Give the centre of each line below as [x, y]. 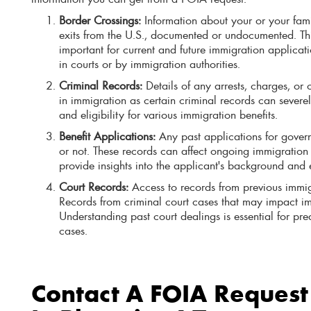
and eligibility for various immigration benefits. [168, 114]
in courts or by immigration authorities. [150, 64]
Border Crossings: [100, 20]
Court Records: [94, 186]
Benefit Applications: [107, 136]
